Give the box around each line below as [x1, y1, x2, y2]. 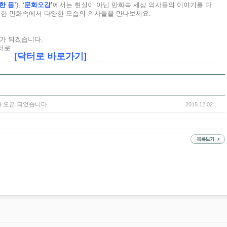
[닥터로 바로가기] [14, 51, 87, 61]
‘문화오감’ [22, 1, 53, 9]
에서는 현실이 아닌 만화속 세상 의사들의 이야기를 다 [53, 1, 212, 9]
